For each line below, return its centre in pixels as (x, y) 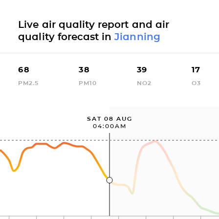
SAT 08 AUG (109, 118)
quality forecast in (66, 36)
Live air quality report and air (94, 24)
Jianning (137, 36)
